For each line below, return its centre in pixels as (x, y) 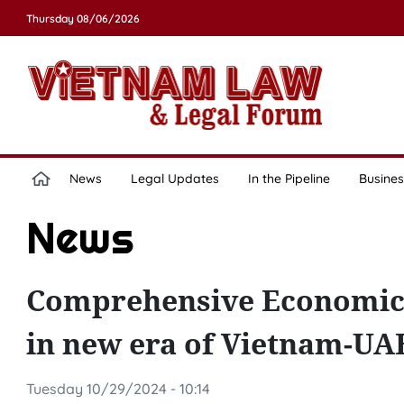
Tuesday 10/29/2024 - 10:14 (118, 389)
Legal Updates (174, 179)
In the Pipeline (289, 179)
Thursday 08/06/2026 (83, 18)
